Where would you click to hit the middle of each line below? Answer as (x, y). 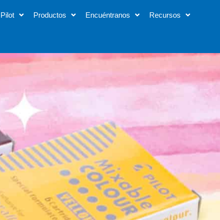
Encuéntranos (108, 15)
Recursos (165, 15)
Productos (50, 15)
